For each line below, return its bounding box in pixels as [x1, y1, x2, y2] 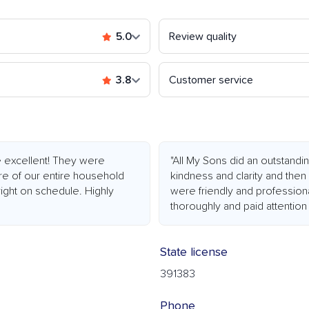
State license [160, 246, 228, 259]
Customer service [169, 74, 253, 86]
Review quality [169, 31, 237, 43]
